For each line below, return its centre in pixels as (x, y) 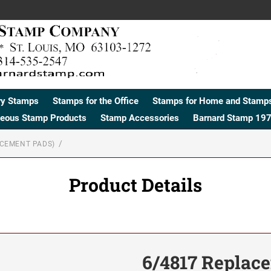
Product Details (135, 184)
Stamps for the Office (96, 101)
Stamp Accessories (139, 118)
